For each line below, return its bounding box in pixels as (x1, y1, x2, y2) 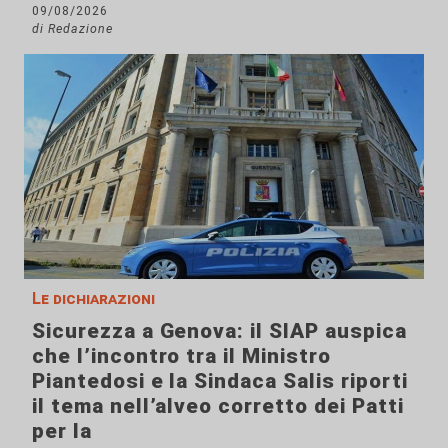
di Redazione (32, 21, 113, 37)
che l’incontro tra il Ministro (32, 344, 331, 369)
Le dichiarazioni (32, 289, 155, 309)
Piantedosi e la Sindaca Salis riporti (32, 369, 408, 394)
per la (32, 419, 92, 444)
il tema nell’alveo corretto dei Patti (32, 394, 404, 419)
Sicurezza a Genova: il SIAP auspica (32, 319, 407, 344)
